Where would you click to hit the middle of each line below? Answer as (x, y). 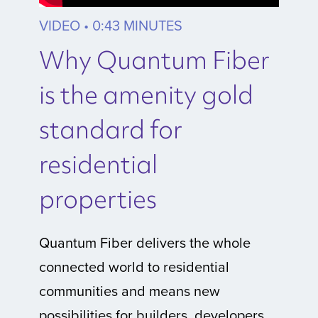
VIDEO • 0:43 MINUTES (111, 25)
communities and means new (130, 290)
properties (98, 199)
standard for (111, 129)
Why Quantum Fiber (154, 60)
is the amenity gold (146, 94)
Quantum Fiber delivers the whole (145, 242)
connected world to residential (134, 266)
